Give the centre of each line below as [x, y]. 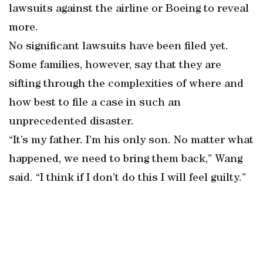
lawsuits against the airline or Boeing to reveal [129, 9]
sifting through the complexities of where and [126, 85]
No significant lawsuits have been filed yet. [119, 47]
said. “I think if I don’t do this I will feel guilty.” [127, 178]
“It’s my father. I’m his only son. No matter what [131, 141]
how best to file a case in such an [95, 103]
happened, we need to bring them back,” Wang [126, 160]
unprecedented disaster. [71, 122]
